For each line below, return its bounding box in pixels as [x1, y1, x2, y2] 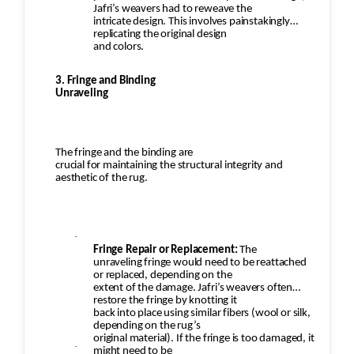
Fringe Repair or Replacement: [93, 244, 238, 257]
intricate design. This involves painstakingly [93, 16, 290, 28]
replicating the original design [93, 28, 228, 41]
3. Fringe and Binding [55, 75, 156, 88]
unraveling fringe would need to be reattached [93, 257, 307, 269]
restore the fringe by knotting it [93, 295, 237, 307]
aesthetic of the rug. [55, 172, 148, 185]
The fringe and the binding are [55, 147, 194, 160]
